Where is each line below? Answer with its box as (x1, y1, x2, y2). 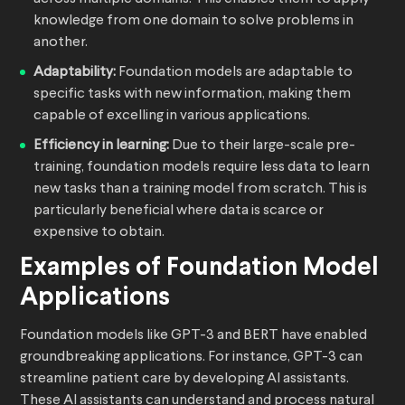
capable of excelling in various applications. (33, 108, 313, 124)
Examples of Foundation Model (20, 257, 379, 281)
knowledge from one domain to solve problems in (33, 14, 353, 29)
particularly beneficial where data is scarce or (33, 203, 324, 219)
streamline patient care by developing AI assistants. (20, 372, 349, 387)
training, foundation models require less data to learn (33, 160, 370, 175)
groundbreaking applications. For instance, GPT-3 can (20, 350, 363, 365)
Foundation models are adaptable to (116, 65, 353, 80)
